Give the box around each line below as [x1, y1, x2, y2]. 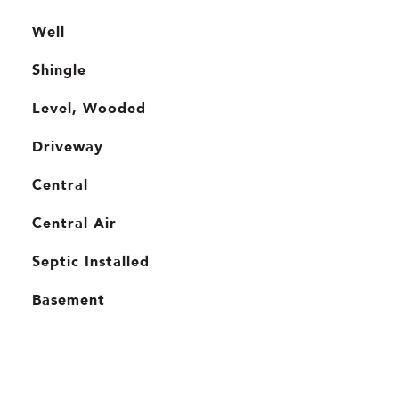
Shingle [31, 58, 86, 81]
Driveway [31, 134, 103, 158]
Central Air [31, 211, 117, 234]
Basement [31, 288, 105, 311]
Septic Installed [31, 249, 150, 273]
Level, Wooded [31, 96, 146, 119]
